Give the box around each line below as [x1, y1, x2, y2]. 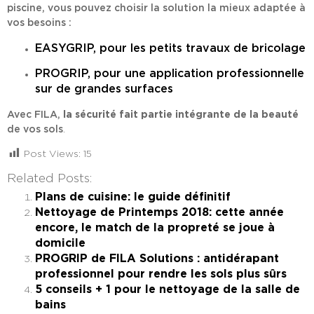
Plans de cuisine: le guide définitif [35, 191, 231, 203]
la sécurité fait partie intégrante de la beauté [63, 109, 299, 120]
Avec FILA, [7, 109, 63, 120]
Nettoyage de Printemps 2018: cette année [35, 207, 284, 219]
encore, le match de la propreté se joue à [35, 222, 275, 234]
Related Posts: [7, 172, 93, 186]
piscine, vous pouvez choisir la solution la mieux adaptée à [7, 4, 306, 14]
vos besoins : [7, 18, 71, 29]
